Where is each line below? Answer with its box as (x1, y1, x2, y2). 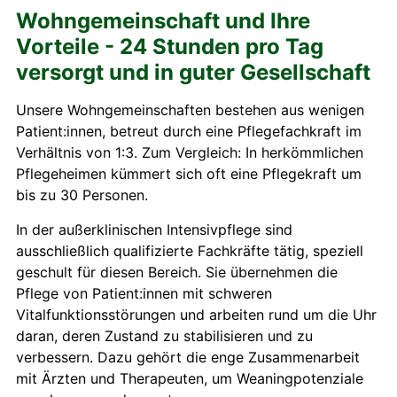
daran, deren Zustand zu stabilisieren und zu (16, 327, 313, 346)
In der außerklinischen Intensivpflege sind (16, 221, 292, 239)
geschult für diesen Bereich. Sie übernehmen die (16, 263, 338, 282)
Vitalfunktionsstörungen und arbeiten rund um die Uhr (16, 306, 377, 324)
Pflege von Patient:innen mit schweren (16, 284, 272, 303)
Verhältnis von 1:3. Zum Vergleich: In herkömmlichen (16, 144, 363, 162)
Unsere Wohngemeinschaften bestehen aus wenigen (16, 101, 364, 120)
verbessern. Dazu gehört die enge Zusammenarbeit (16, 348, 360, 367)
